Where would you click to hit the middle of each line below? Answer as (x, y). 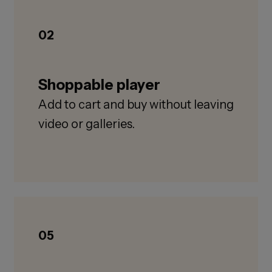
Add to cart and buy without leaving (136, 105)
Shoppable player (99, 85)
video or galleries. (86, 124)
